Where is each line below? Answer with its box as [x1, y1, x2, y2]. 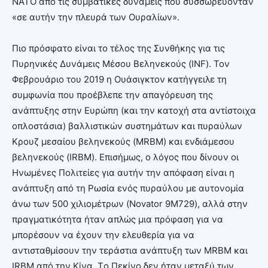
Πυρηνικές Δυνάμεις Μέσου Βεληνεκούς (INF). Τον [12, 57, 230, 69]
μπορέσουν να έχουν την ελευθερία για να [12, 229, 194, 240]
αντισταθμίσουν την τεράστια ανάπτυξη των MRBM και [12, 244, 248, 256]
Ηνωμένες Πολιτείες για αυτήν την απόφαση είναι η [12, 166, 234, 178]
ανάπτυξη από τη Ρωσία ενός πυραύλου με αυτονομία [12, 182, 244, 194]
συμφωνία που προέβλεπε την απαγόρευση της [12, 89, 213, 100]
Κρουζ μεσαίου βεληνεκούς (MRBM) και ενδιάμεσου [12, 135, 234, 147]
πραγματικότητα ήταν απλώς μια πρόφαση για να [12, 213, 223, 225]
